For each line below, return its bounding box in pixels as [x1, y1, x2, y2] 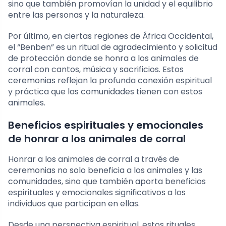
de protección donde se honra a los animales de [8, 52, 199, 64]
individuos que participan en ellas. [8, 197, 140, 209]
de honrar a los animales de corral [8, 131, 186, 146]
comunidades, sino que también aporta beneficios [8, 175, 206, 187]
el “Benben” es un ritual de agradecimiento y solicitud [8, 41, 217, 53]
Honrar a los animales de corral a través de [8, 153, 179, 165]
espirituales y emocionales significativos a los [8, 186, 186, 198]
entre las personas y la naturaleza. [8, 9, 145, 21]
